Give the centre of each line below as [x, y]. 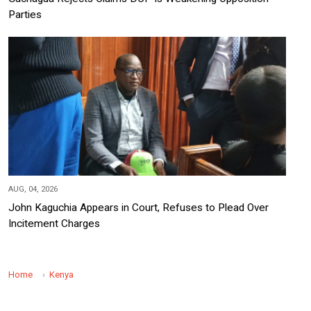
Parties [25, 15]
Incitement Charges [54, 224]
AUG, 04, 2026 [33, 190]
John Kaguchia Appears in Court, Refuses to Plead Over [138, 208]
